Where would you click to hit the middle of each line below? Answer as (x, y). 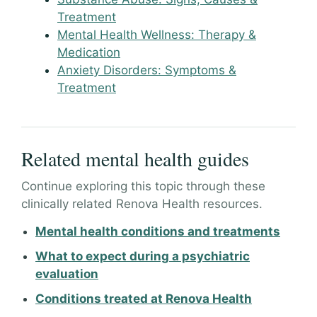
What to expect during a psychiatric (143, 257)
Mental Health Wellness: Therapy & (157, 35)
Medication (89, 53)
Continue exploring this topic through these (143, 186)
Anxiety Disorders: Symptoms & (147, 70)
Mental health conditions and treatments (158, 232)
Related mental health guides (135, 159)
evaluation (67, 274)
